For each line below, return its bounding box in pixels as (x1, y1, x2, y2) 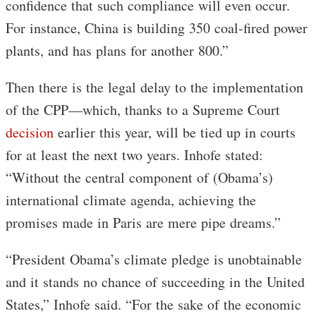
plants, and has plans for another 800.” (6, 40, 229, 60)
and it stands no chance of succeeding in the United (6, 272, 305, 291)
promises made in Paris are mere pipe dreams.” (6, 212, 281, 232)
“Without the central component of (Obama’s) (6, 167, 273, 187)
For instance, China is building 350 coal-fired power (6, 18, 308, 37)
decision (6, 122, 54, 142)
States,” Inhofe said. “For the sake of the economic (6, 294, 301, 314)
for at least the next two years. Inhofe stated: (6, 145, 263, 164)
